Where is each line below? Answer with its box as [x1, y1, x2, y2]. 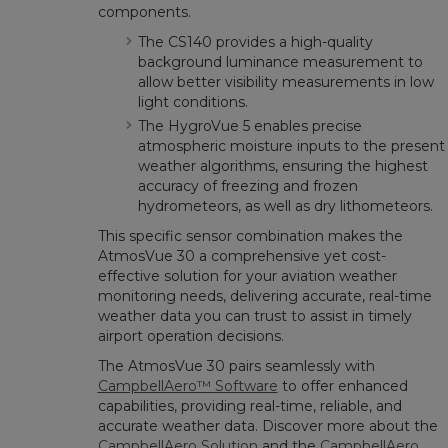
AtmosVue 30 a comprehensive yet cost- [97, 247, 386, 265]
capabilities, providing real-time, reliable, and [97, 397, 402, 415]
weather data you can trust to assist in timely [97, 307, 412, 325]
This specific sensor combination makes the [97, 227, 403, 245]
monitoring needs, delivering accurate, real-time [97, 287, 432, 305]
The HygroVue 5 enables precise [137, 117, 362, 135]
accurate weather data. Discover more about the [97, 417, 438, 435]
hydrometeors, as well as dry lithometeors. [137, 197, 433, 215]
